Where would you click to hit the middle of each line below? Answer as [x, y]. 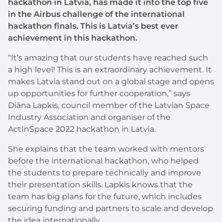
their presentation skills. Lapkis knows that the [100, 185]
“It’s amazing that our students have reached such [108, 58]
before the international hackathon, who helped [103, 161]
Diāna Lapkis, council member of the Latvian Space [109, 106]
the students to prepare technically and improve [105, 173]
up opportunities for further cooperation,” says [99, 94]
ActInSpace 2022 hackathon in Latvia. [82, 129]
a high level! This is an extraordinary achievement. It [110, 70]
